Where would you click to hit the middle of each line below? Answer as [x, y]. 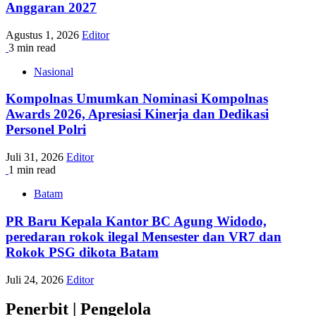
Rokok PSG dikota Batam [82, 252]
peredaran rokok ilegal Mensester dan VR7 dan [144, 236]
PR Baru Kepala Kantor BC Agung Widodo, [136, 221]
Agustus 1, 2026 [44, 35]
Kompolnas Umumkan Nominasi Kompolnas [137, 99]
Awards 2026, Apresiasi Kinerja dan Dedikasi [137, 114]
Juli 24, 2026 [36, 279]
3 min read [32, 47]
